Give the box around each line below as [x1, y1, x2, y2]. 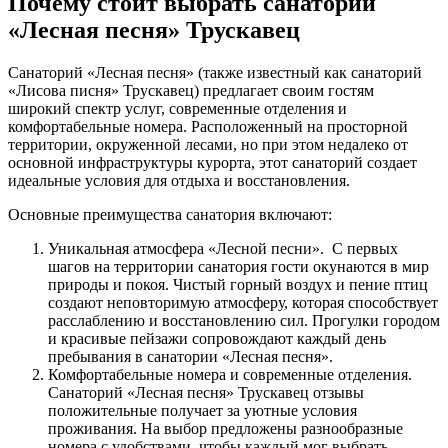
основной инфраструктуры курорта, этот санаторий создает [8, 153, 417, 171]
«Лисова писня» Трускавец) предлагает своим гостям [8, 81, 374, 99]
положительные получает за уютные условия [48, 401, 357, 419]
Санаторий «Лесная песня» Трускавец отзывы [48, 383, 364, 401]
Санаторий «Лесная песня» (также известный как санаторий [8, 63, 422, 81]
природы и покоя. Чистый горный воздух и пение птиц [48, 275, 428, 293]
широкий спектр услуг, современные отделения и [8, 99, 347, 117]
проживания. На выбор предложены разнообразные [48, 419, 403, 437]
